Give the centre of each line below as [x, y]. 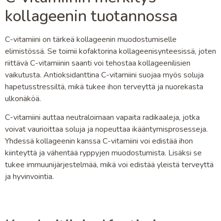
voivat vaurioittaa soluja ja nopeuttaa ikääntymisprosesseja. [106, 129]
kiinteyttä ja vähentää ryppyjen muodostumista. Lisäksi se [103, 153]
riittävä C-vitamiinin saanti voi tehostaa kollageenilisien [98, 63]
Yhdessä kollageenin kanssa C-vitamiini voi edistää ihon [99, 141]
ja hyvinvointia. [29, 177]
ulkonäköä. [23, 98]
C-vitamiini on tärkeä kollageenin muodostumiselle [91, 39]
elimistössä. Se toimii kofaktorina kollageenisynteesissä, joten [110, 51]
